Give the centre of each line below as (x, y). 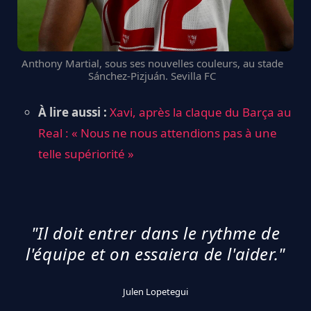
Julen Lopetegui (155, 292)
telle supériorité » (86, 154)
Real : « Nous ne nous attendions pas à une (158, 133)
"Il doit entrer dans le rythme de (155, 233)
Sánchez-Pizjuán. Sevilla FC (152, 75)
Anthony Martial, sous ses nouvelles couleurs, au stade (152, 63)
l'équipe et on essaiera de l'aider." (155, 254)
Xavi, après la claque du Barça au (201, 112)
